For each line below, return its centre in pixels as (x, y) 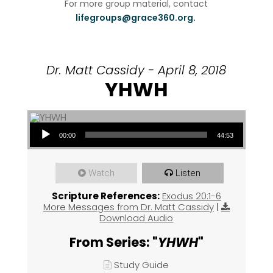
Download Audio (136, 218)
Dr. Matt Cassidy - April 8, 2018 (136, 70)
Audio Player (42, 122)
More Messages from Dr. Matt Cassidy (128, 207)
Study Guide (142, 265)
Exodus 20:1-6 (191, 196)
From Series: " (113, 243)
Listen (188, 173)
